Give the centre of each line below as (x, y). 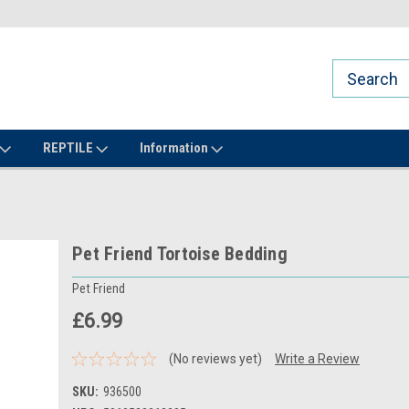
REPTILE (69, 148)
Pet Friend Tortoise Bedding (180, 254)
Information (175, 148)
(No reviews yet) (215, 358)
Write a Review (317, 358)
